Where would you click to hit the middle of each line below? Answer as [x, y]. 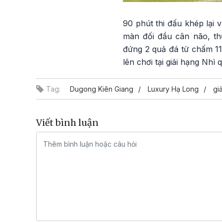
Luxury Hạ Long [173, 89]
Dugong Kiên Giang [102, 89]
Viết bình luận [67, 122]
